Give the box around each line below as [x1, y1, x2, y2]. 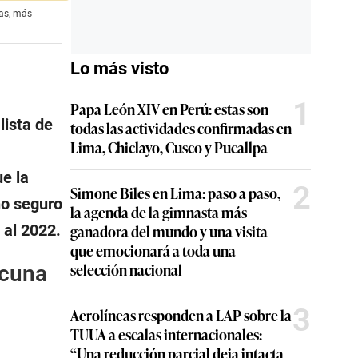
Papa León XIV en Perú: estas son [70, 98, 268, 119]
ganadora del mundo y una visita [70, 221, 268, 241]
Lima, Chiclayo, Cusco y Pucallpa [70, 137, 268, 157]
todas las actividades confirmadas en [70, 117, 292, 138]
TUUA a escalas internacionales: [70, 324, 262, 344]
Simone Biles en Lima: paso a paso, [70, 182, 280, 203]
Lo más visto [70, 58, 169, 78]
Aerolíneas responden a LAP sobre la [70, 304, 292, 325]
